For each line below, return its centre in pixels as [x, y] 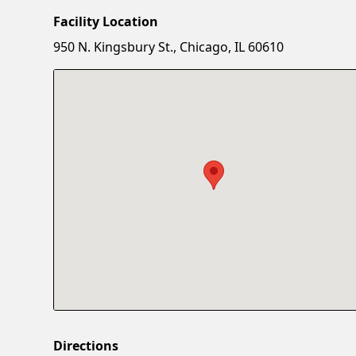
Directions [86, 345]
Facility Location [106, 21]
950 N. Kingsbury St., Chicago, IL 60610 [169, 46]
